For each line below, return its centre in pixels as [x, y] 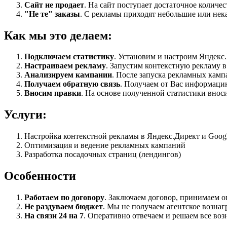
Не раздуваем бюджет [64, 207]
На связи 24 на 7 [54, 216]
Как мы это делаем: [58, 35]
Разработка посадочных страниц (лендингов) [103, 155]
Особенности [40, 176]
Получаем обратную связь [72, 84]
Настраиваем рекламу [65, 66]
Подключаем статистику [69, 57]
